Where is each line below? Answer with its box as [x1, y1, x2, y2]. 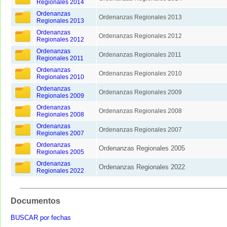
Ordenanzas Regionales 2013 [98, 14, 182, 21]
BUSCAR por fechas [11, 214, 71, 222]
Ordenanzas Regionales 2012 [98, 32, 182, 40]
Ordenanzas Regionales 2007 [98, 126, 182, 134]
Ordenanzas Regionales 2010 [98, 70, 182, 78]
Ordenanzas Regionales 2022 [98, 163, 185, 171]
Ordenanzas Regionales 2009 [98, 89, 182, 96]
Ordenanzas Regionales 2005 [98, 144, 185, 153]
